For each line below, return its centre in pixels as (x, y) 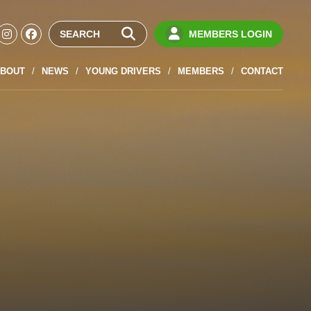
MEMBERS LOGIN (230, 34)
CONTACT (262, 71)
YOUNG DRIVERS (123, 71)
